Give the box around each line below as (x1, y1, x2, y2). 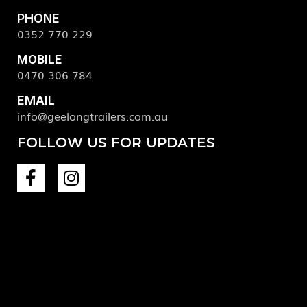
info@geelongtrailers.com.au (17, 107, 168, 124)
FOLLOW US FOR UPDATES (17, 134, 215, 151)
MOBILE (17, 51, 62, 66)
